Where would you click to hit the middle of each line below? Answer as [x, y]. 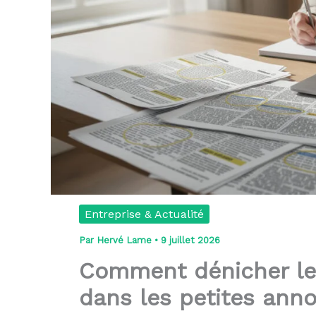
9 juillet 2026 [190, 240]
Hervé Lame [126, 240]
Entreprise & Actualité [144, 214]
